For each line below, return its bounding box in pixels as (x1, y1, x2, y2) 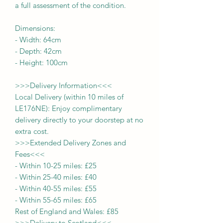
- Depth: (15, 46, 42, 56)
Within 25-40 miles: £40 (19, 172, 97, 182)
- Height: (15, 57, 46, 67)
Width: (17, 34, 43, 44)
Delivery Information (30, 80, 97, 90)
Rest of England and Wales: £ (15, 206, 111, 216)
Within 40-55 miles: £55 (19, 183, 97, 193)
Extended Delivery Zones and (30, 137, 126, 147)
